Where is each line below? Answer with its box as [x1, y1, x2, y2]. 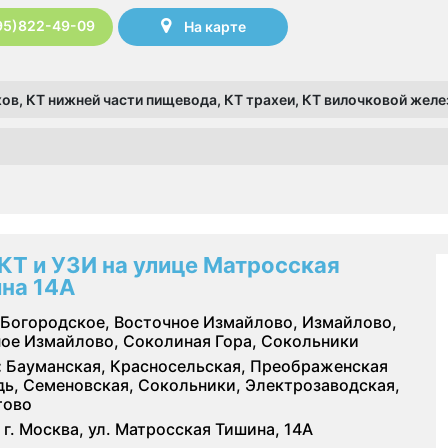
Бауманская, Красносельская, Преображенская [2, 355, 388, 376]
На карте [183, 18, 246, 36]
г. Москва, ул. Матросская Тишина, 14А [4, 418, 313, 439]
